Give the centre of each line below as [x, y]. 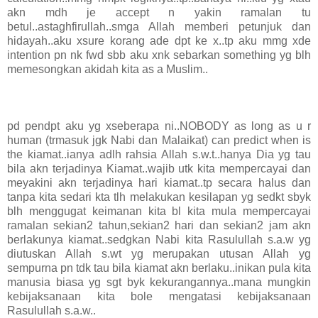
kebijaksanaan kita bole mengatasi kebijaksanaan [159, 297]
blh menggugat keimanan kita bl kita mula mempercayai [159, 212]
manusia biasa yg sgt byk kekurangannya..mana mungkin [159, 283]
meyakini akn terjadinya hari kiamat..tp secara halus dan [159, 183]
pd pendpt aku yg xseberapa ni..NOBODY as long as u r [159, 126]
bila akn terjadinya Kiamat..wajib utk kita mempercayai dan [159, 169]
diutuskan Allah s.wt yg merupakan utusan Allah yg [159, 254]
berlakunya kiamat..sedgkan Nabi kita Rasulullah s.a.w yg [159, 240]
